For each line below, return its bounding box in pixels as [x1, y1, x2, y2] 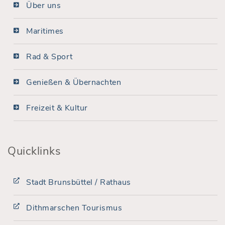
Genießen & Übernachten [26, 77, 121, 88]
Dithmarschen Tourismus [26, 202, 122, 213]
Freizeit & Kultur [26, 102, 88, 114]
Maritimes [26, 26, 64, 37]
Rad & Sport [26, 51, 73, 62]
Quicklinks [8, 144, 61, 159]
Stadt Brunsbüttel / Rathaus [26, 177, 131, 188]
